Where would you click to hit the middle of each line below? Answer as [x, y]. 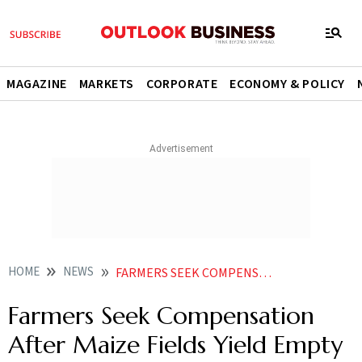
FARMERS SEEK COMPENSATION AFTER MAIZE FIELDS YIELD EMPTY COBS [187, 273]
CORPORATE [182, 84]
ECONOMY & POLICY [288, 84]
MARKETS [107, 84]
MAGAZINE [37, 84]
